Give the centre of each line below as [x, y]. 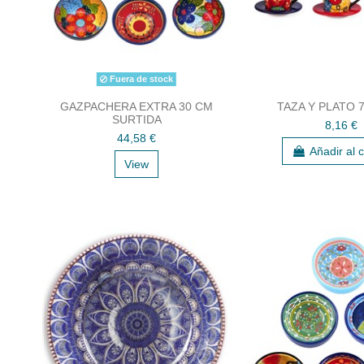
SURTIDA [136, 119]
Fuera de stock [140, 78]
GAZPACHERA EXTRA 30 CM [136, 106]
